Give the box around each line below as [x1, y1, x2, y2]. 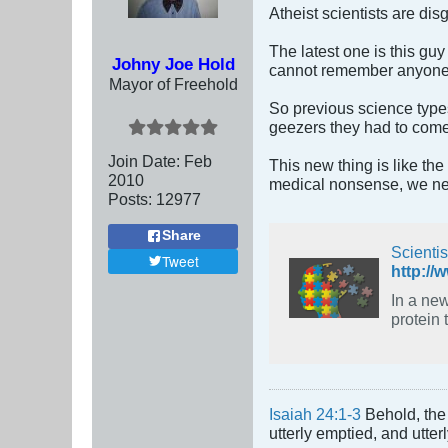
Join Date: [108, 151, 180, 170]
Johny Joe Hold [111, 53, 235, 74]
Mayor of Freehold [108, 74, 238, 93]
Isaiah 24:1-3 [269, 404, 361, 423]
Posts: [108, 189, 152, 208]
